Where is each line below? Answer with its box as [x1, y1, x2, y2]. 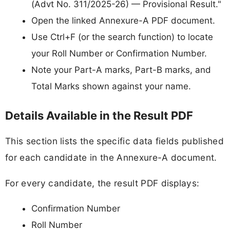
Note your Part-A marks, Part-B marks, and [31, 64, 211, 75]
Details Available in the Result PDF [5, 109, 193, 123]
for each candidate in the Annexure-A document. [5, 152, 217, 163]
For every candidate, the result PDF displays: [5, 177, 200, 188]
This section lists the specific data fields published [5, 136, 224, 147]
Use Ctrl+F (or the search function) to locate [31, 31, 213, 42]
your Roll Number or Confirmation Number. [31, 48, 207, 59]
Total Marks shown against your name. [31, 81, 191, 91]
